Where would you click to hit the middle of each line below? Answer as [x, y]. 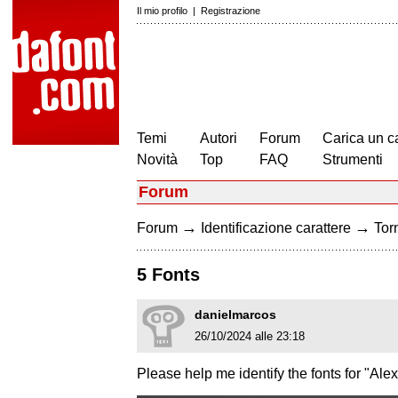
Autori [219, 138]
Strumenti [353, 159]
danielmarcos [235, 315]
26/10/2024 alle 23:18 [250, 337]
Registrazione [231, 11]
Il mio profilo [162, 11]
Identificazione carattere [276, 228]
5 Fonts [168, 275]
